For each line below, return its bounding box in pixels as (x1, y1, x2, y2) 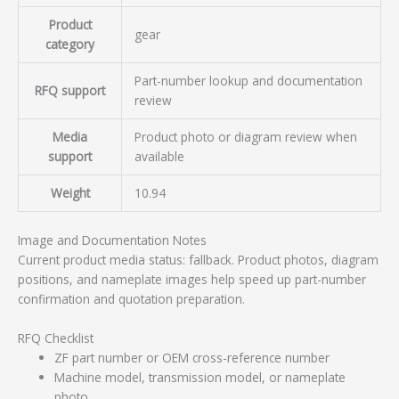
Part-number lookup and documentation (134, 72, 362, 90)
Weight (50, 184, 90, 202)
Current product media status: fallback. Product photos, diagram (18, 250, 379, 268)
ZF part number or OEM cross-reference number (54, 348, 330, 366)
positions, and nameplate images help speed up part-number (18, 270, 366, 288)
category (45, 36, 94, 53)
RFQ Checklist (18, 329, 94, 346)
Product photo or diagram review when (134, 128, 357, 146)
